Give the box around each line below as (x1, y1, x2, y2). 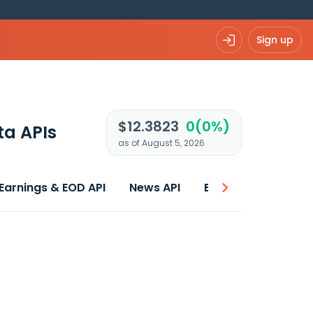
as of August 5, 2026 (117, 137, 205, 149)
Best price (204, 180, 261, 196)
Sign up (256, 32, 293, 47)
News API (129, 180, 180, 196)
